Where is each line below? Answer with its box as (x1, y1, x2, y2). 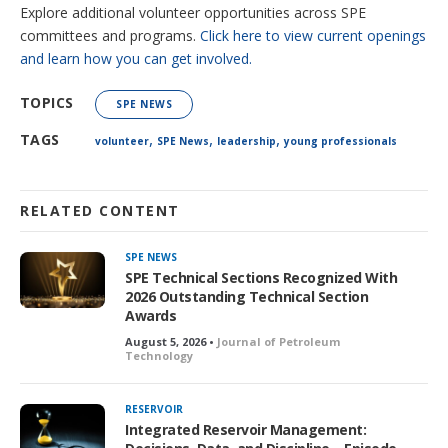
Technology (125, 347, 193, 363)
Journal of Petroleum (217, 333, 340, 349)
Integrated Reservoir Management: (125, 419, 366, 439)
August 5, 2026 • (125, 333, 217, 349)
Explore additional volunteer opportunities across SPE (20, 2, 366, 22)
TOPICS (20, 92, 74, 112)
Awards (125, 305, 176, 325)
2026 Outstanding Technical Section (125, 286, 368, 306)
